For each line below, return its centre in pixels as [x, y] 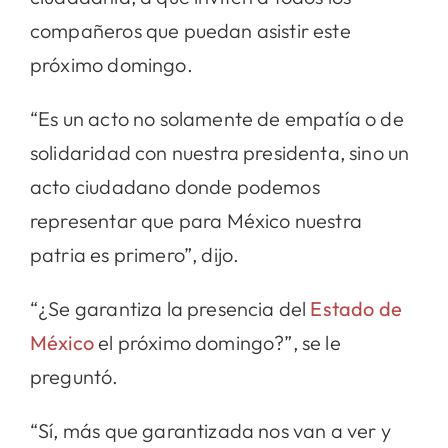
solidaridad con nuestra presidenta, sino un [219, 152]
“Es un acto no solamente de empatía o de [216, 118]
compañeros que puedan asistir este [190, 30]
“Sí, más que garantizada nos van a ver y [210, 430]
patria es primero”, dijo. [134, 254]
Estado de [356, 308]
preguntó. [74, 376]
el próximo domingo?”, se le [217, 342]
